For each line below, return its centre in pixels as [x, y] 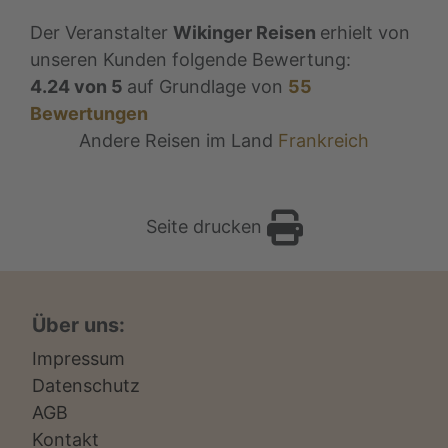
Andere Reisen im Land [178, 140]
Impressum [78, 358]
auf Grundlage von [207, 86]
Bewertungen [89, 113]
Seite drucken [206, 226]
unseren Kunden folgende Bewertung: [190, 59]
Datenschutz [86, 385]
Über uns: [78, 324]
